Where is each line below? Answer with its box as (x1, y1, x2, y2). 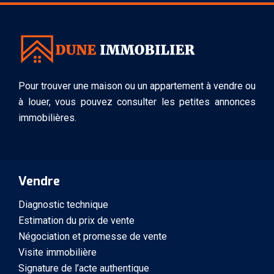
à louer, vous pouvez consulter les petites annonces (18, 95, 256, 108)
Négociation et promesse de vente (18, 230, 167, 242)
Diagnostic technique (18, 198, 108, 210)
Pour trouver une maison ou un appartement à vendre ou (18, 80, 256, 92)
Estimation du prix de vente (18, 214, 135, 226)
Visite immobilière (18, 246, 97, 258)
